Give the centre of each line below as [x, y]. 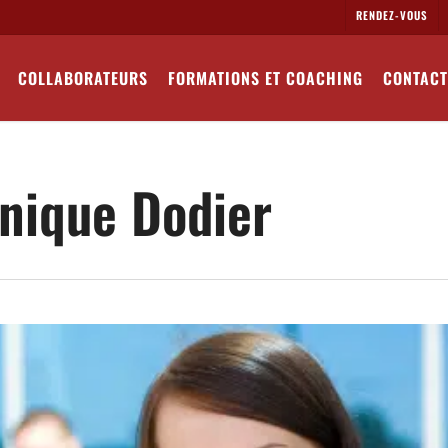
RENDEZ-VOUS [392, 15]
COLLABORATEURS [83, 78]
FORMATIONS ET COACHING [265, 78]
